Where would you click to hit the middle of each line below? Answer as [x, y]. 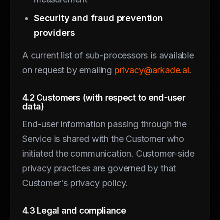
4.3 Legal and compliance [74, 210]
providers [55, 32]
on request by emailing [68, 70]
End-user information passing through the [104, 124]
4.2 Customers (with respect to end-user [104, 97]
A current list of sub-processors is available [108, 55]
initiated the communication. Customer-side [108, 153]
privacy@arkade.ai [151, 70]
